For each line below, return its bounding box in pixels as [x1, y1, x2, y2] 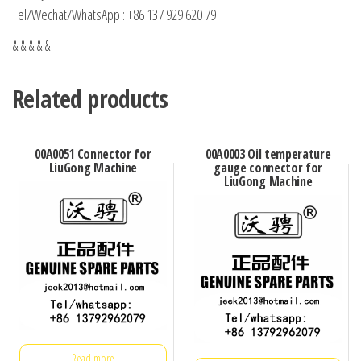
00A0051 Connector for [35, 145, 151, 164]
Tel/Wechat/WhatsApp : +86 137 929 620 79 [12, 5, 216, 25]
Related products [12, 82, 168, 116]
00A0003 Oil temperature [205, 145, 331, 164]
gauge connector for [214, 159, 323, 177]
